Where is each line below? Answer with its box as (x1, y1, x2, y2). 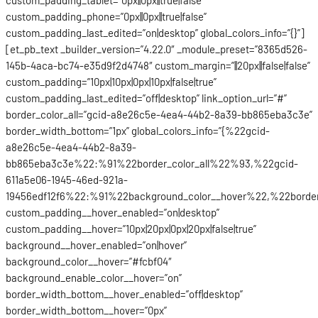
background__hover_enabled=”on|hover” (6, 238, 187, 251)
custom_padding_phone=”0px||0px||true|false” (6, 9, 207, 23)
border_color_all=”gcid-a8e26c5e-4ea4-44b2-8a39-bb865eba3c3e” (6, 107, 312, 121)
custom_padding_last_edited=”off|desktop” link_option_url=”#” (6, 91, 287, 104)
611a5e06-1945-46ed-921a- (6, 172, 128, 186)
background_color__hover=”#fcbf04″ (6, 254, 172, 268)
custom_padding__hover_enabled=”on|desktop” (6, 205, 219, 219)
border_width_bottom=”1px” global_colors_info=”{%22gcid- (6, 124, 270, 137)
